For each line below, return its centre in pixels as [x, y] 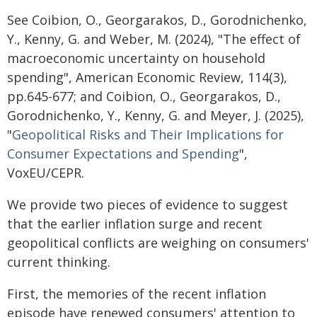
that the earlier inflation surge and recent [135, 224]
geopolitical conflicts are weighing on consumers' [158, 243]
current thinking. [59, 262]
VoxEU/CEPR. [46, 173]
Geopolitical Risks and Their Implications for [148, 134]
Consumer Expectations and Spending [123, 154]
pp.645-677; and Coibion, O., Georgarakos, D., [144, 96]
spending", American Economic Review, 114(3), [147, 77]
